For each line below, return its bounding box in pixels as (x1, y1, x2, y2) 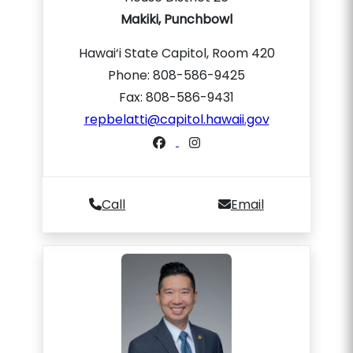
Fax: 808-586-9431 (119, 88, 234, 106)
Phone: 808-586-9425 (108, 66, 245, 84)
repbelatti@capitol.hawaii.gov (84, 110, 269, 128)
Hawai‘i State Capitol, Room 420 (78, 44, 275, 62)
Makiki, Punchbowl (121, 10, 232, 28)
